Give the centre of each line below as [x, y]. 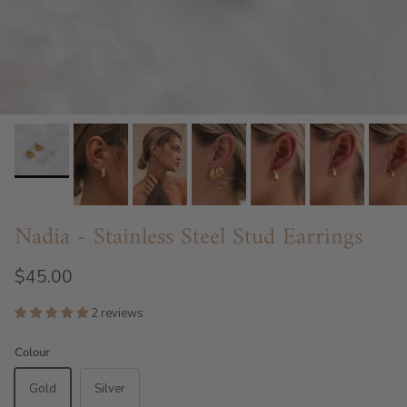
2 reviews [117, 313]
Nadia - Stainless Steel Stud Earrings [189, 237]
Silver [110, 389]
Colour [32, 352]
